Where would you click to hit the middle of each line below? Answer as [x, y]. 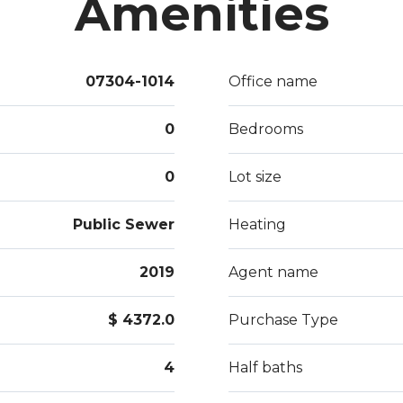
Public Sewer [124, 224]
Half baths [265, 367]
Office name [273, 81]
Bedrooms [266, 129]
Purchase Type [283, 320]
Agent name [273, 272]
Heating [257, 224]
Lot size [255, 177]
